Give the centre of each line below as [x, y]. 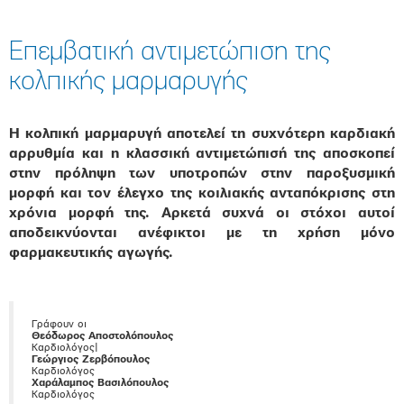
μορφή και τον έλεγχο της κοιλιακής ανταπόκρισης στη [202, 194]
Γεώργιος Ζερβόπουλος [91, 360]
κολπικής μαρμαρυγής [128, 83]
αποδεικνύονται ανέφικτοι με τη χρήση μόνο [202, 234]
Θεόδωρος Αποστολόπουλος [102, 336]
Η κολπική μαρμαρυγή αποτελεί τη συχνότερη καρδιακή [202, 134]
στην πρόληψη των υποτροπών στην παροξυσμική [202, 174]
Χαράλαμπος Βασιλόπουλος [100, 383]
